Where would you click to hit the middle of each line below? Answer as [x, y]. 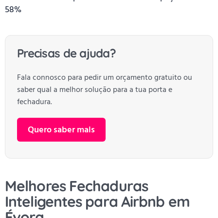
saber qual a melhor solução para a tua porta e [95, 90]
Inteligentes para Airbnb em [97, 202]
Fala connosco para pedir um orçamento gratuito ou [105, 78]
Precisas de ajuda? [67, 53]
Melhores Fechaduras [76, 186]
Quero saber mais [61, 130]
